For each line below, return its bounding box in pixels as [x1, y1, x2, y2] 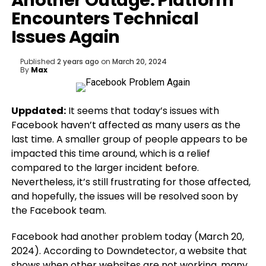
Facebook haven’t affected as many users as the [11, 118, 240, 132]
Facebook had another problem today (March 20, [11, 230, 244, 243]
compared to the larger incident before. [11, 161, 199, 175]
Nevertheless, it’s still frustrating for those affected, [11, 175, 251, 189]
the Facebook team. [11, 204, 106, 217]
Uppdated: [11, 104, 66, 118]
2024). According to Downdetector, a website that [11, 244, 247, 258]
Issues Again [11, 25, 120, 49]
